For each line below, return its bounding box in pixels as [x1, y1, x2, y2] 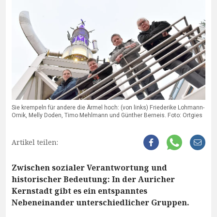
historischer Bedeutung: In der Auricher [12, 174, 175, 185]
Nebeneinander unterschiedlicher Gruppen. [12, 197, 189, 208]
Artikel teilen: [12, 138, 58, 147]
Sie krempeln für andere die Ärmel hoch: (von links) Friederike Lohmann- [12, 103, 204, 112]
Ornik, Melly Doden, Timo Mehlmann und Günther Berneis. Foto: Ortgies [12, 111, 202, 120]
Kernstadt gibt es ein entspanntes [12, 186, 147, 197]
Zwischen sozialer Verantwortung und [12, 162, 167, 173]
